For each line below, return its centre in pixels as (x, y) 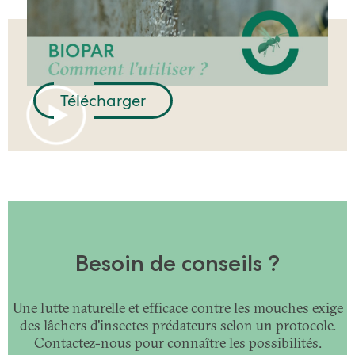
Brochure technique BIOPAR (158, 54)
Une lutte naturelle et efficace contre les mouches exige (177, 308)
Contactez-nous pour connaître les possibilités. (177, 343)
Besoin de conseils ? (177, 263)
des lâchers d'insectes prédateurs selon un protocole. (177, 326)
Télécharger (103, 101)
